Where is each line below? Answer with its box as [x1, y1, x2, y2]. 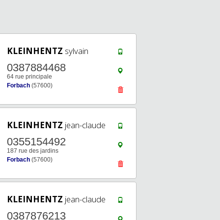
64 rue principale [7, 73, 52, 80]
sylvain [63, 45, 88, 56]
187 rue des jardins [7, 147, 58, 154]
